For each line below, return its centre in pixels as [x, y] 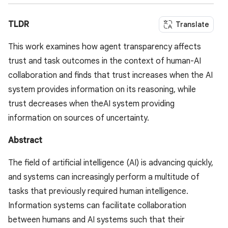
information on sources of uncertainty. [79, 118]
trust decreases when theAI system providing [91, 104]
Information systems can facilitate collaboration [97, 206]
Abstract [25, 141]
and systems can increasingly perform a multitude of [104, 177]
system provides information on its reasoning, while [102, 90]
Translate [192, 25]
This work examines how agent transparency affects [105, 47]
